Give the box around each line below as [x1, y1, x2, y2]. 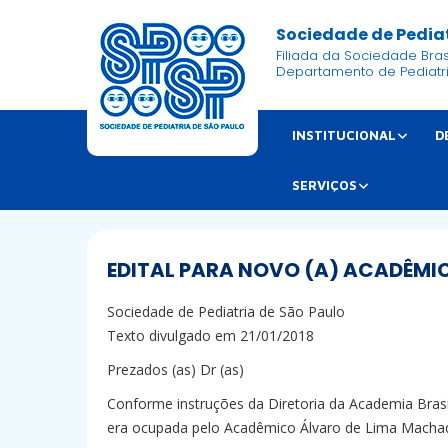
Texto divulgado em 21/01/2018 [107, 326, 314, 346]
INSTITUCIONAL [292, 127, 397, 144]
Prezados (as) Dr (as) [107, 360, 244, 380]
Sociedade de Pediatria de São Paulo [107, 302, 345, 322]
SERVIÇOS [292, 177, 358, 194]
